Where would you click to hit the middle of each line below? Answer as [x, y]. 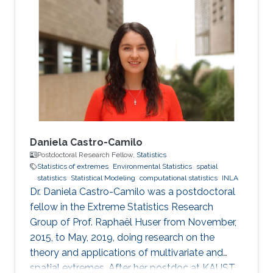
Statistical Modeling [103, 178]
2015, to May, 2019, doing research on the [122, 237]
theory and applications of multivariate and [126, 253]
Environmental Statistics [152, 166]
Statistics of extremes [73, 166]
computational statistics [179, 178]
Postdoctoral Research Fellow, [87, 155]
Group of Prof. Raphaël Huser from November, [133, 222]
